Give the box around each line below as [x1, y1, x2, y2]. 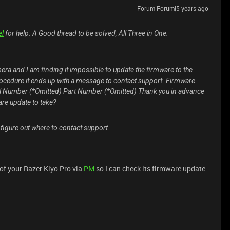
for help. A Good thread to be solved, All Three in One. [4, 29, 168, 37]
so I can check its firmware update [94, 164, 205, 174]
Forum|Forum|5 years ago [137, 4, 208, 12]
